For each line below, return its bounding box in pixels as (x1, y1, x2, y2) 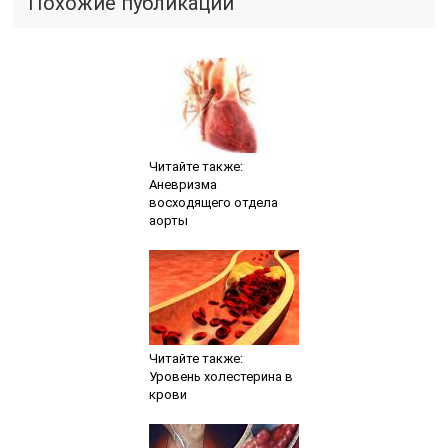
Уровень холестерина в (148, 368, 293, 384)
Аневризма (148, 176, 217, 192)
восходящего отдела (148, 194, 278, 210)
